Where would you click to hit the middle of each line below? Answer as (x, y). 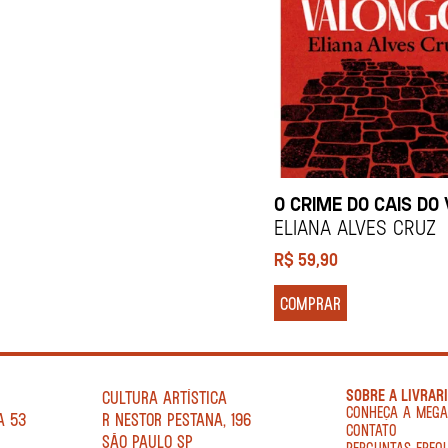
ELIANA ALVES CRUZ (355, 227)
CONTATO (372, 430)
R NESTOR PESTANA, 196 (176, 419)
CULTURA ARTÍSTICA (164, 397)
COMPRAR (310, 303)
